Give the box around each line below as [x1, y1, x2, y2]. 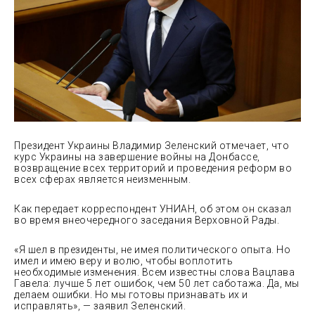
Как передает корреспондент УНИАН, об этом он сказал [14, 203, 292, 215]
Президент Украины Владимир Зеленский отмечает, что [14, 140, 289, 152]
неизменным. [126, 174, 191, 186]
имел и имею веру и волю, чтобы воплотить [14, 255, 233, 267]
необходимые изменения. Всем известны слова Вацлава [14, 266, 295, 278]
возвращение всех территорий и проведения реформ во [14, 162, 292, 174]
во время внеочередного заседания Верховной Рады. [14, 214, 279, 226]
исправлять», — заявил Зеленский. [14, 300, 186, 312]
